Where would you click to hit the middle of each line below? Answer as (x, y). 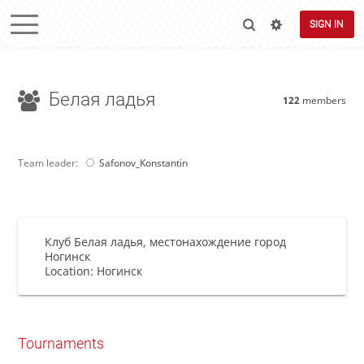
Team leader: (49, 163)
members (323, 101)
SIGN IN (327, 24)
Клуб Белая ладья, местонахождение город (166, 242)
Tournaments (61, 344)
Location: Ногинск (94, 271)
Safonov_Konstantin (143, 163)
